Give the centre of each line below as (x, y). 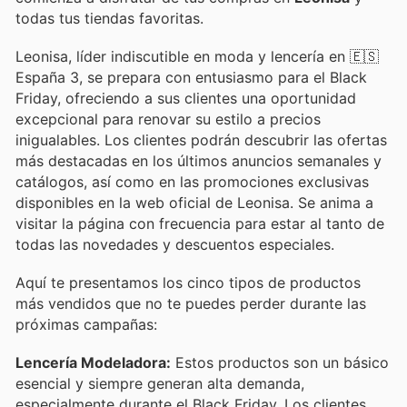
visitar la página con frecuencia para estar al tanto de (200, 223)
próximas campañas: (86, 324)
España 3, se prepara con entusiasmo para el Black (191, 77)
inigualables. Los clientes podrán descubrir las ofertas (201, 139)
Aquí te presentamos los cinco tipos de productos (188, 282)
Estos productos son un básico (280, 363)
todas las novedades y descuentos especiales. (175, 244)
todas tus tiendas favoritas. (109, 18)
